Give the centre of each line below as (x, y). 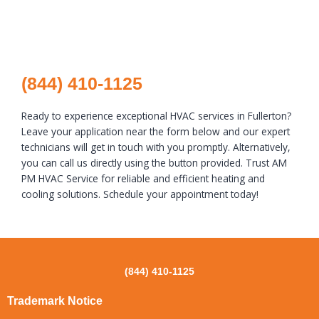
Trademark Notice (55, 301)
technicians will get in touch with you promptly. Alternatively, (156, 147)
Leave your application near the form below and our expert (156, 132)
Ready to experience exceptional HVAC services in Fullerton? (156, 116)
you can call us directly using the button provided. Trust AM (154, 163)
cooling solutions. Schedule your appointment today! (140, 194)
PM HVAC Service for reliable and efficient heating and (143, 179)
